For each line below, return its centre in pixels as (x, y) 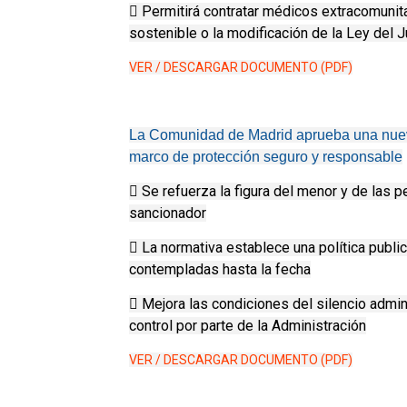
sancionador (168, 213)
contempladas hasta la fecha (220, 269)
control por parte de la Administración (248, 326)
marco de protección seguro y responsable (266, 157)
